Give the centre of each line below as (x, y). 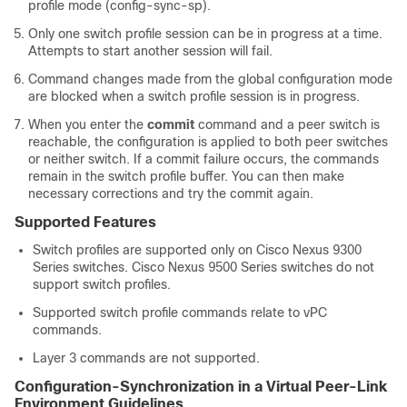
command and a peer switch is (287, 124)
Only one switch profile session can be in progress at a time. (205, 34)
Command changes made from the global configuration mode (210, 79)
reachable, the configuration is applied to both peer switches (208, 142)
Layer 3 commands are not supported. (146, 358)
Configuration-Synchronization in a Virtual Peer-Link (201, 387)
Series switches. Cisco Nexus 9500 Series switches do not (203, 267)
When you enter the (88, 124)
